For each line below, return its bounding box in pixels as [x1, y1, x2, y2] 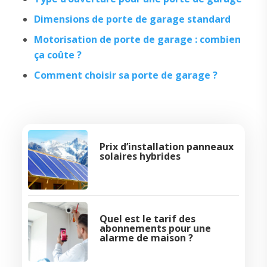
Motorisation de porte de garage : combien [33, 33, 241, 46]
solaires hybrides [99, 150, 181, 163]
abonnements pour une [99, 222, 211, 235]
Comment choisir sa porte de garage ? [33, 69, 218, 82]
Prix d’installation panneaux [99, 140, 234, 154]
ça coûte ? [33, 48, 82, 62]
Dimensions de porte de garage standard [33, 13, 231, 26]
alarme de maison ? [99, 231, 193, 245]
